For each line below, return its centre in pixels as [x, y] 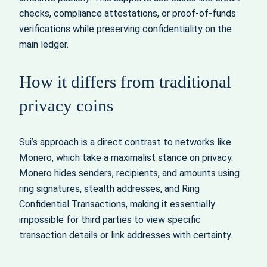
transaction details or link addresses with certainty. [126, 235]
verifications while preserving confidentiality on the [125, 29]
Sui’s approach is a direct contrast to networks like [125, 142]
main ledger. [44, 45]
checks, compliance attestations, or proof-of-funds [128, 14]
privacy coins [66, 106]
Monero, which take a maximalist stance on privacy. [126, 158]
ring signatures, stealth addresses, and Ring [109, 189]
